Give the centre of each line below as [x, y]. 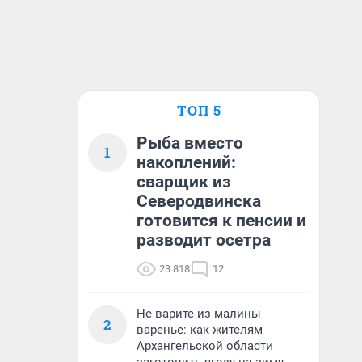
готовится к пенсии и [221, 221]
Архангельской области [205, 346]
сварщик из [184, 182]
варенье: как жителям [200, 330]
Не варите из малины [199, 314]
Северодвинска [199, 201]
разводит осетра [204, 240]
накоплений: [186, 162]
